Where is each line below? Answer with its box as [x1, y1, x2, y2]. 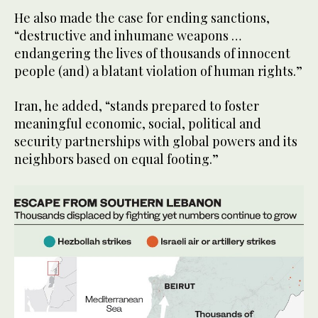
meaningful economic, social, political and [14, 114, 261, 132]
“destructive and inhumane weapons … [14, 26, 241, 44]
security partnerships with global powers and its [14, 132, 297, 150]
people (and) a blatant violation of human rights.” [14, 62, 302, 79]
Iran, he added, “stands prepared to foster [14, 97, 259, 114]
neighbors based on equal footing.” [14, 150, 219, 168]
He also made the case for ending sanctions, [14, 9, 270, 26]
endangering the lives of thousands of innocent [14, 44, 290, 62]
